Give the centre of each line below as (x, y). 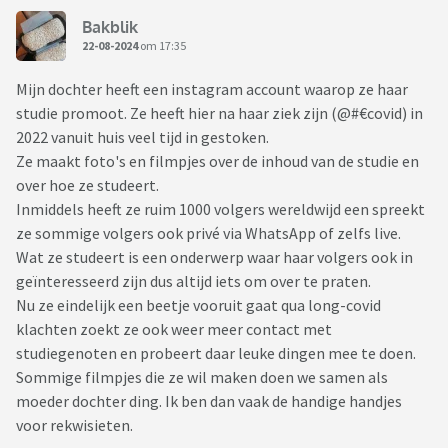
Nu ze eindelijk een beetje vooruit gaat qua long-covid (198, 305)
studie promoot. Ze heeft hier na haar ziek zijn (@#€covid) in (219, 113)
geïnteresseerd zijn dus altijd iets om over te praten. (195, 281)
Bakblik (110, 26)
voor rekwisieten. (76, 425)
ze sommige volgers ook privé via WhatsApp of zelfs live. (210, 233)
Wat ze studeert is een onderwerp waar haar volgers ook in (214, 257)
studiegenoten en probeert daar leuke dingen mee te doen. (216, 353)
